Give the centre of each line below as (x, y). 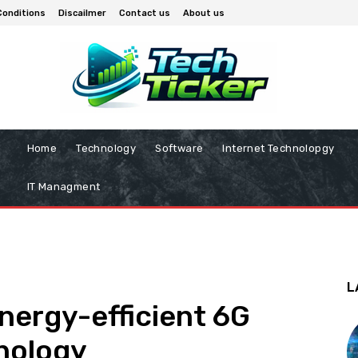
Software (179, 149)
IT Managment (64, 187)
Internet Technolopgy (278, 149)
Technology (106, 149)
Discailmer (82, 13)
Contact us (145, 13)
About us (204, 13)
